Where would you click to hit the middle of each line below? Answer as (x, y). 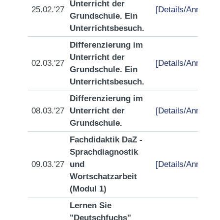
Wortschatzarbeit (103, 177)
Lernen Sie (91, 206)
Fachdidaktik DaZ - (106, 140)
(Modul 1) (88, 189)
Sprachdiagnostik (104, 152)
